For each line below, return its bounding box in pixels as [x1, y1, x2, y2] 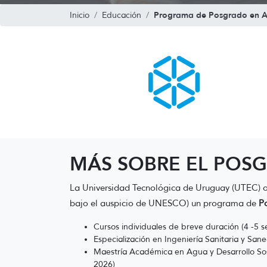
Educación [102, 10, 141, 20]
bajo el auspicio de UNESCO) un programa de [70, 198, 259, 209]
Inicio [70, 10, 89, 20]
